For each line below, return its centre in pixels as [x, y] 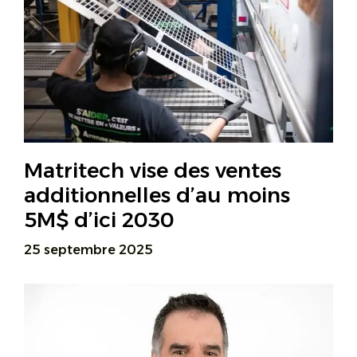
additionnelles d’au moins [157, 195]
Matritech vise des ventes [153, 170]
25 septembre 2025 [88, 249]
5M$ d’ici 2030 [99, 220]
